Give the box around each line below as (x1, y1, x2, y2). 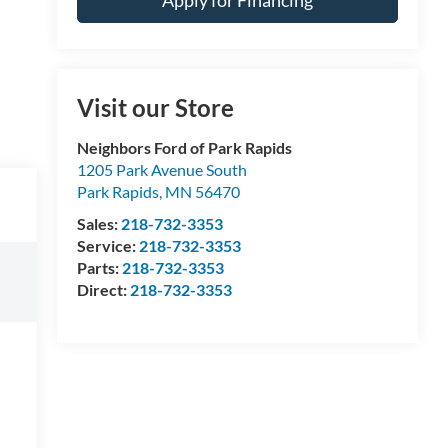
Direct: (76, 280, 130, 300)
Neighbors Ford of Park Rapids (76, 138, 292, 158)
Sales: (76, 214, 121, 234)
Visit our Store (76, 93, 234, 123)
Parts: (76, 258, 122, 278)
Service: (76, 236, 139, 256)
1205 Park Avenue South (76, 160, 247, 180)
